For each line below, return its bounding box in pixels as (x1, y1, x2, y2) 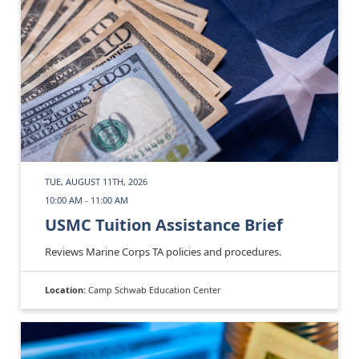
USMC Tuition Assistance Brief (45, 214, 283, 236)
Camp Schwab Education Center (88, 284, 221, 296)
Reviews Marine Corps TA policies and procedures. (45, 244, 281, 260)
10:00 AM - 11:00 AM (45, 194, 128, 207)
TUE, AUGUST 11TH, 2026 (45, 175, 147, 188)
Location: (45, 284, 88, 296)
